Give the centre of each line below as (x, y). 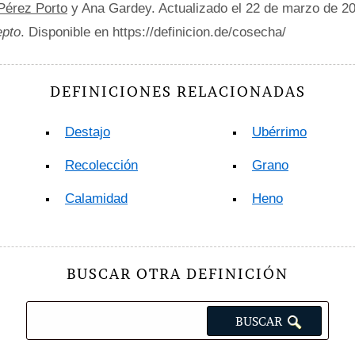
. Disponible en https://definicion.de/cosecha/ (153, 32)
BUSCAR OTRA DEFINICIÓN (177, 274)
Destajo (88, 132)
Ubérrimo (279, 132)
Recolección (101, 165)
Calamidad (96, 198)
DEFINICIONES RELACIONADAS (177, 92)
